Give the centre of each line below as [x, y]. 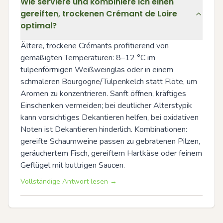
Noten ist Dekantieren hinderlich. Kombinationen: [104, 129]
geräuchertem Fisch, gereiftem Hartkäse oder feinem [111, 153]
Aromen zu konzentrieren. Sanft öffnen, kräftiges [103, 93]
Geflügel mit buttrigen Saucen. [73, 165]
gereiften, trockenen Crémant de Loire [99, 13]
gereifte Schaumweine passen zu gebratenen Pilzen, [110, 141]
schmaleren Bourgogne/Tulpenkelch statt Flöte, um [109, 81]
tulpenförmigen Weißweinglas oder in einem [97, 69]
